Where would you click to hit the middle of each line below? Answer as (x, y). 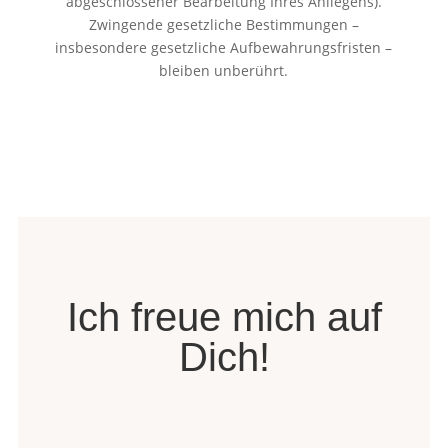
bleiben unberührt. (224, 70)
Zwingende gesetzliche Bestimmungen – (223, 24)
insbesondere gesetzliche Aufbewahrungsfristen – (224, 47)
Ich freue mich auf (224, 316)
